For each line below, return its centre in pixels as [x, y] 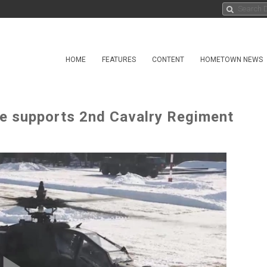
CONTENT [168, 60]
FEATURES [119, 60]
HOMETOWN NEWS [232, 60]
